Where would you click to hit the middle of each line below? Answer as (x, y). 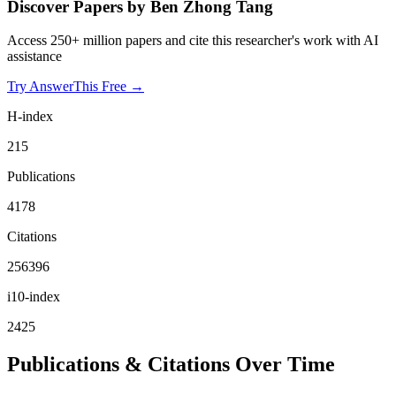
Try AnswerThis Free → (76, 87)
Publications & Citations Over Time (171, 365)
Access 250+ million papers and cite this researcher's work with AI (193, 41)
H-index (30, 117)
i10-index (34, 297)
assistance (34, 57)
